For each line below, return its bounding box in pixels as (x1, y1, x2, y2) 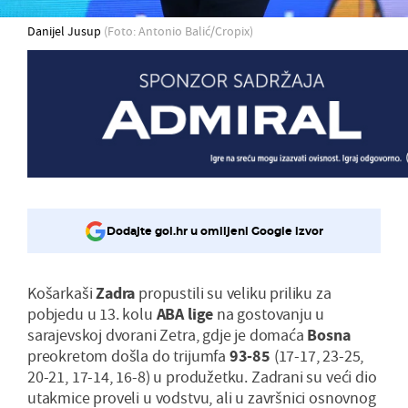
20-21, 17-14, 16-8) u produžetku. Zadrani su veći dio (27, 365, 377, 387)
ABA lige (156, 302, 214, 324)
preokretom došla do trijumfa (27, 344, 229, 366)
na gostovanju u (213, 302, 325, 324)
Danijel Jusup (27, 22, 104, 39)
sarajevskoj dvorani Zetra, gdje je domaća (27, 323, 308, 345)
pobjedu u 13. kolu (27, 302, 157, 324)
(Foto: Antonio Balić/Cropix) (104, 22, 253, 39)
